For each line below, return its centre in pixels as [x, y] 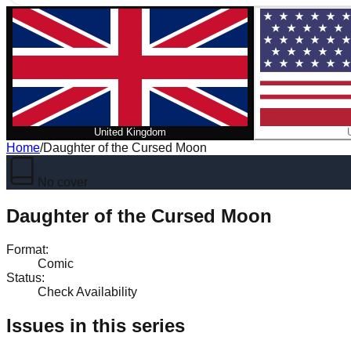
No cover [63, 182]
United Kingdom [130, 132]
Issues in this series [96, 325]
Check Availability [87, 291]
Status [24, 277]
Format [26, 249]
